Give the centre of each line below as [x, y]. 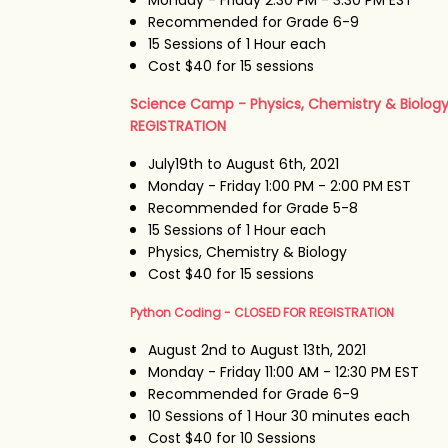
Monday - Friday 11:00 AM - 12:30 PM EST [283, 371]
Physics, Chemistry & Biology [247, 251]
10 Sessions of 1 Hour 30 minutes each [278, 415]
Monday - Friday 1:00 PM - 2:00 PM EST [279, 185]
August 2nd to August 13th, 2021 [256, 349]
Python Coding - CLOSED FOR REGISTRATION [261, 312]
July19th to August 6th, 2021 [243, 163]
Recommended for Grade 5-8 [252, 207]
